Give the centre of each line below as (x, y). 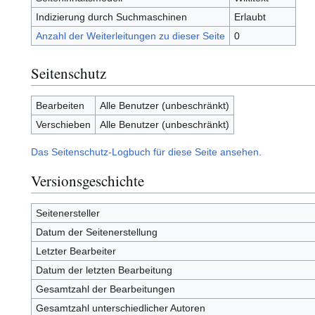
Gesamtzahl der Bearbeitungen (105, 289)
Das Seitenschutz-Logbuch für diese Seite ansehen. (146, 152)
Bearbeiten (60, 106)
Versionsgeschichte (88, 180)
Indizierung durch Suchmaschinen (111, 17)
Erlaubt (250, 17)
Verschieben (63, 125)
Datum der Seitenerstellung (96, 232)
